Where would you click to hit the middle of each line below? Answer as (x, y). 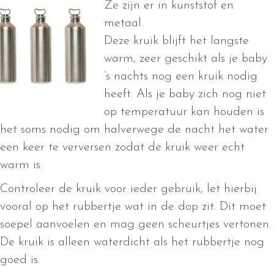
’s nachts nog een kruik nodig (181, 77)
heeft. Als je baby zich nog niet (185, 94)
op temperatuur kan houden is (184, 112)
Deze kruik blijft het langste (176, 41)
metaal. (124, 24)
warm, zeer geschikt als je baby (186, 59)
